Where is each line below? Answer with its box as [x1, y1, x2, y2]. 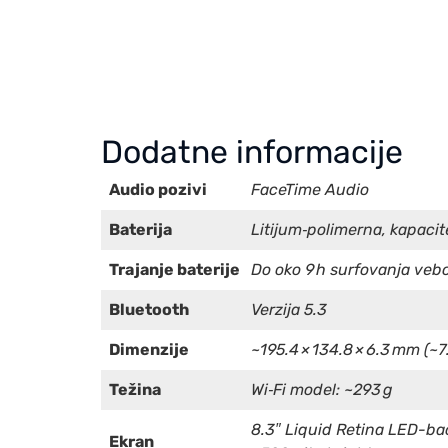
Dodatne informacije [101, 132, 403, 171]
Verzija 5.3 [251, 299, 327, 319]
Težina [109, 379, 161, 399]
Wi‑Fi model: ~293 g [251, 379, 393, 399]
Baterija [109, 219, 172, 239]
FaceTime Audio [251, 179, 369, 199]
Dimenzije [109, 339, 189, 359]
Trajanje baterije [109, 259, 240, 279]
